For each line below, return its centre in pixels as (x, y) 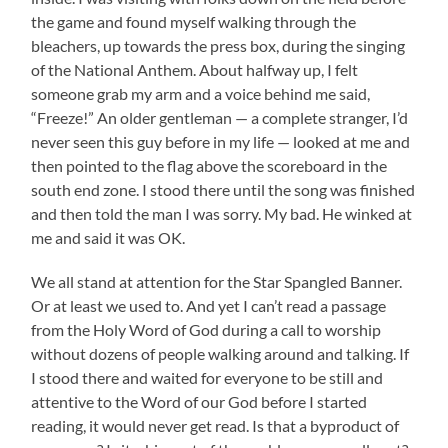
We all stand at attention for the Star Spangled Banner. (217, 281)
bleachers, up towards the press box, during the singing (218, 45)
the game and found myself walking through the (194, 21)
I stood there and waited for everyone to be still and (207, 377)
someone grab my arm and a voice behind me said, (201, 93)
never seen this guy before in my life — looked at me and (221, 141)
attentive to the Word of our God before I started (199, 401)
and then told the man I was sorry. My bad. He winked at (222, 213)
